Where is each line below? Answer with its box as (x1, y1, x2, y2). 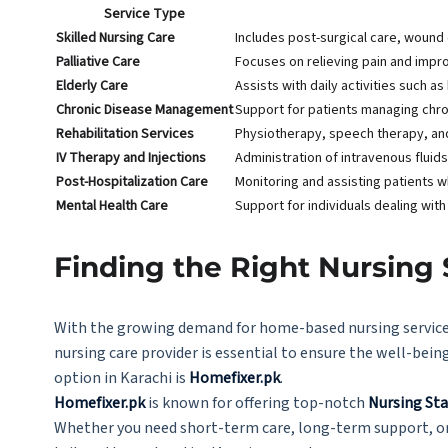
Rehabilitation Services (55, 124, 194, 144)
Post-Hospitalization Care (55, 172, 208, 192)
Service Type (103, 4, 185, 24)
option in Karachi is (53, 367, 189, 389)
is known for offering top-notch (144, 392, 368, 414)
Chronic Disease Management (55, 100, 233, 120)
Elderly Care (55, 76, 128, 96)
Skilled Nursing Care (55, 28, 175, 48)
